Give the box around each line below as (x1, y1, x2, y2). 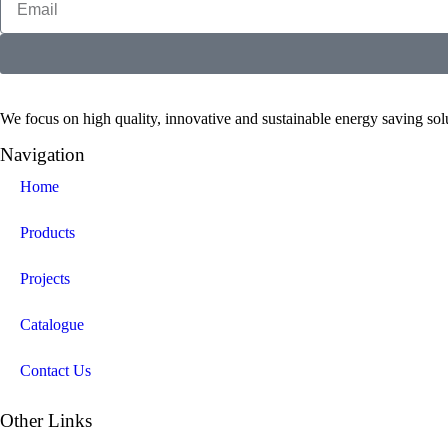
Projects (20, 269, 70, 287)
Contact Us (20, 361, 91, 379)
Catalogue (20, 315, 84, 333)
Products (20, 223, 75, 241)
